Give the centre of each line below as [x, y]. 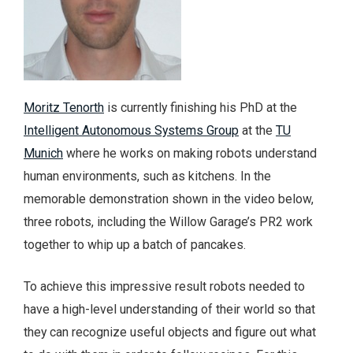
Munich [43, 153]
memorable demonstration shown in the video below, [169, 199]
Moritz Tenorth [64, 107]
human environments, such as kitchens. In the [147, 176]
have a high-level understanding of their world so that [169, 309]
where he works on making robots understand [190, 153]
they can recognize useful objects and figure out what [170, 332]
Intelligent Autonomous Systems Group [131, 130]
